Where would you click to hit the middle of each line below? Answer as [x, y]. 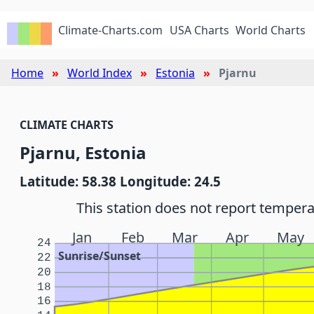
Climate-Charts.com [111, 30]
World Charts [271, 30]
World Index [100, 73]
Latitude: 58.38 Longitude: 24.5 [120, 181]
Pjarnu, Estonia [83, 152]
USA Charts [199, 30]
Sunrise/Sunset [100, 256]
